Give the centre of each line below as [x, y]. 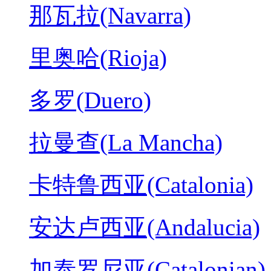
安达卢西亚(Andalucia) [145, 227]
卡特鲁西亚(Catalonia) [141, 184]
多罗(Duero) [90, 100]
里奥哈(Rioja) [98, 57]
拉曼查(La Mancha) [126, 142]
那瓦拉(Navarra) [110, 15]
